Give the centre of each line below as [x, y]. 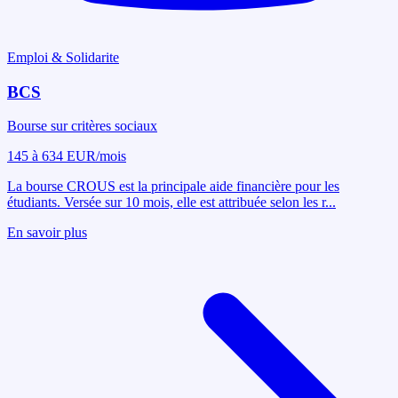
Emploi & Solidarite [63, 57]
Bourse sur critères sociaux [82, 126]
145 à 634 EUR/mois [67, 156]
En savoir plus [47, 233]
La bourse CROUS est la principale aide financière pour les [173, 187]
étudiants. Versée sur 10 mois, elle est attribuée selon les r [166, 203]
